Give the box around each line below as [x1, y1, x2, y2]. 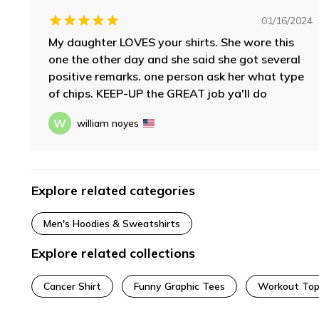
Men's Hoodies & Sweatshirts [43, 216, 180, 230]
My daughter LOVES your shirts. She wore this [48, 34, 294, 49]
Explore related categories [31, 182, 195, 199]
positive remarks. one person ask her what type [48, 68, 304, 83]
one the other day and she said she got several [48, 51, 300, 66]
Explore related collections [31, 244, 195, 261]
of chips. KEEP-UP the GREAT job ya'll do [48, 85, 267, 100]
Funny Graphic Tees [134, 279, 225, 293]
